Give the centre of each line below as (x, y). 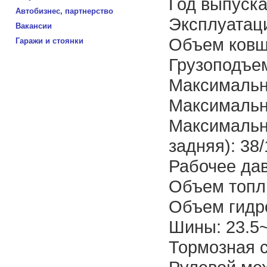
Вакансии (34, 26)
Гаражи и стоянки (49, 41)
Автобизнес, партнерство (64, 11)
